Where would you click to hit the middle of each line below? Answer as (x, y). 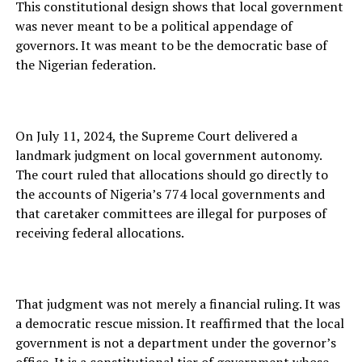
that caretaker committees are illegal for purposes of (170, 214)
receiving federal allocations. (99, 233)
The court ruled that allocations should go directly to (171, 175)
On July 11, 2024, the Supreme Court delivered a (156, 136)
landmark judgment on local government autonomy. (168, 156)
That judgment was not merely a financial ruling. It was (177, 304)
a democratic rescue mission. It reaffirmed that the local (179, 324)
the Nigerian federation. (85, 65)
